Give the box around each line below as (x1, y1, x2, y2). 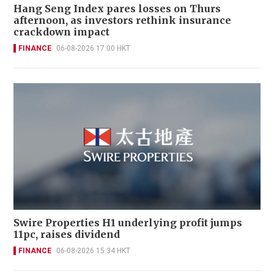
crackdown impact (13, 25, 109, 38)
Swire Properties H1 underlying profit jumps (13, 217, 242, 229)
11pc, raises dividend (13, 228, 120, 241)
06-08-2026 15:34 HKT (56, 246, 130, 256)
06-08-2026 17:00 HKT (56, 43, 130, 53)
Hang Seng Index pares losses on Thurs (13, 2, 221, 15)
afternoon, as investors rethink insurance (13, 13, 231, 26)
